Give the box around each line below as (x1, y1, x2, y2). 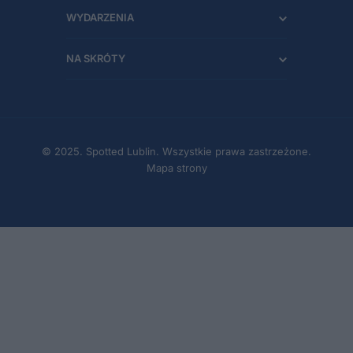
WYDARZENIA (66, 10, 134, 24)
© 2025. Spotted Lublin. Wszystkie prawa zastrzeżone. (42, 144, 311, 158)
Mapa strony (146, 161, 207, 174)
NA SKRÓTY (66, 51, 125, 65)
